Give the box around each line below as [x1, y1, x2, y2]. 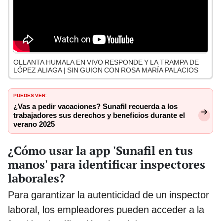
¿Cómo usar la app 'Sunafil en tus [8, 142, 193, 158]
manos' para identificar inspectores [8, 156, 205, 172]
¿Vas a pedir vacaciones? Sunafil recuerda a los [13, 102, 178, 111]
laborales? [8, 170, 65, 186]
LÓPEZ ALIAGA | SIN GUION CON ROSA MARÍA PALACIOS [13, 66, 198, 74]
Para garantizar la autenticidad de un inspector [8, 188, 209, 201]
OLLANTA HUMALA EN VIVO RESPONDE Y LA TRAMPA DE [13, 58, 199, 67]
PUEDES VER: [13, 91, 47, 99]
